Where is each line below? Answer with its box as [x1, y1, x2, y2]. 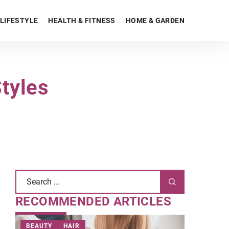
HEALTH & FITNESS [48, 16, 116, 25]
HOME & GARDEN [125, 16, 185, 25]
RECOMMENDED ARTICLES [15, 194, 171, 209]
